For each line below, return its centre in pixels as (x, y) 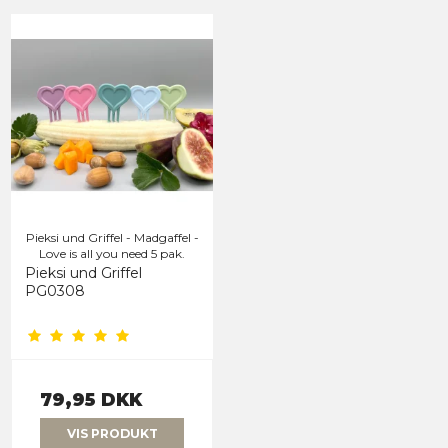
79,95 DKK (91, 400)
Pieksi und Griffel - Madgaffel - (112, 238)
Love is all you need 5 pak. (112, 254)
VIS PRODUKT (112, 434)
